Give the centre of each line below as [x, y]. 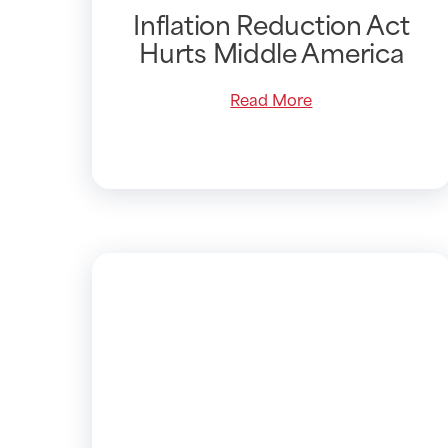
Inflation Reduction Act [271, 23]
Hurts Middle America [271, 51]
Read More [271, 99]
